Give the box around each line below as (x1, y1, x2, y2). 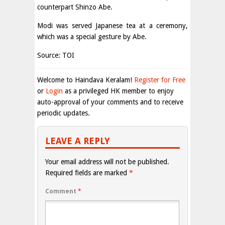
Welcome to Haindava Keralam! (37, 76, 134, 84)
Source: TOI (37, 51, 74, 59)
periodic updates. (37, 109, 90, 117)
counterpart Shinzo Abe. (37, 3, 113, 11)
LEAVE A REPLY (45, 136, 110, 146)
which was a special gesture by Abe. (37, 33, 147, 41)
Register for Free (134, 76, 185, 84)
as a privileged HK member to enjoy (63, 87, 174, 95)
